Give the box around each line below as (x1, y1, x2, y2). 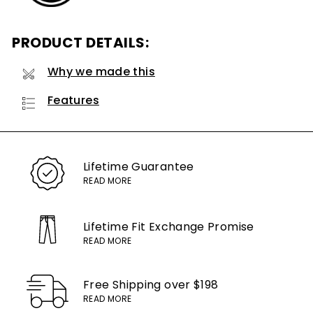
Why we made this (48, 63, 155, 80)
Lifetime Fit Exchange (83, 218, 208, 235)
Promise (208, 218, 254, 235)
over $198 (164, 276, 219, 293)
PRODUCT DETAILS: (12, 32, 149, 52)
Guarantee (131, 158, 194, 175)
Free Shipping (83, 276, 165, 293)
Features (48, 92, 99, 108)
